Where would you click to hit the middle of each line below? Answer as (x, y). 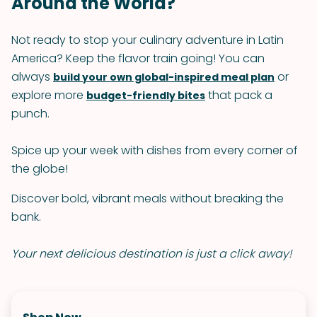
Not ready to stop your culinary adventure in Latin (148, 40)
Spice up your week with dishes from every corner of (155, 150)
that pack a (239, 95)
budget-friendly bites (146, 96)
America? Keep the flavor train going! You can (138, 58)
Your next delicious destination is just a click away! (151, 254)
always (32, 77)
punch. (30, 114)
